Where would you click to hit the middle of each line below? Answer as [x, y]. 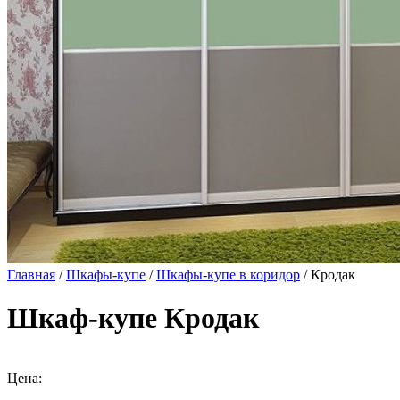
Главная [31, 275]
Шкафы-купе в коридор [228, 275]
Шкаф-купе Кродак [133, 318]
